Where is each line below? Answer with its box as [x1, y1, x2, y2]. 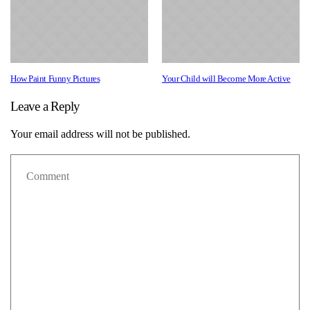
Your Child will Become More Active [162, 73, 291, 84]
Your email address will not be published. [10, 128, 190, 140]
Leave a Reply [10, 99, 80, 114]
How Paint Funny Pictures [10, 73, 100, 84]
